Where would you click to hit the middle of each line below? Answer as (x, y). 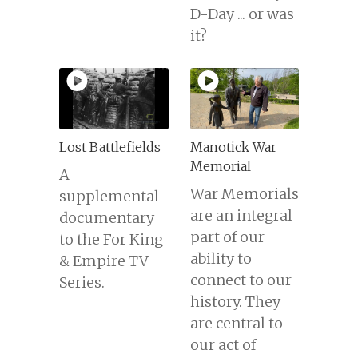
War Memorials (244, 193)
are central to (236, 323)
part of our (227, 237)
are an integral (241, 215)
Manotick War (233, 147)
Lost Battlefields (110, 147)
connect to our (241, 280)
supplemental (109, 196)
